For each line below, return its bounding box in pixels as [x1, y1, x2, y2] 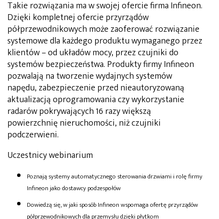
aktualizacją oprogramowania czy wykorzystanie [7, 92, 184, 107]
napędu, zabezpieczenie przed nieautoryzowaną [7, 80, 184, 95]
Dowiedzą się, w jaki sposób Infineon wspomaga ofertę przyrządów [27, 199, 198, 210]
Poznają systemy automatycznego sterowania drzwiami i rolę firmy [27, 171, 202, 182]
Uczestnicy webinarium [7, 148, 93, 163]
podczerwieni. [7, 127, 59, 142]
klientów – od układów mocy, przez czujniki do [7, 45, 178, 60]
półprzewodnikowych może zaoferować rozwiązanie [7, 22, 199, 37]
